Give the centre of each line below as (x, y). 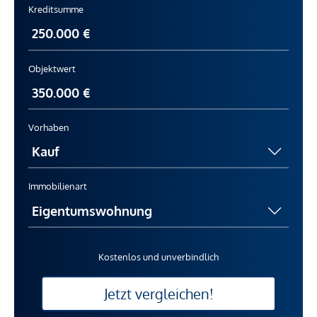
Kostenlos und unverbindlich (158, 257)
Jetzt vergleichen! (158, 293)
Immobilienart (58, 186)
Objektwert (52, 68)
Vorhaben (49, 128)
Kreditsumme (56, 10)
